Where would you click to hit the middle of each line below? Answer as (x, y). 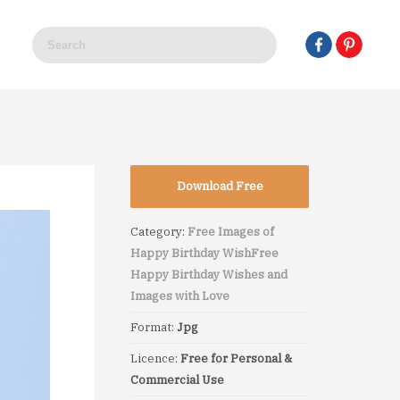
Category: (159, 232)
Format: (154, 327)
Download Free (220, 186)
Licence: (155, 358)
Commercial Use (177, 380)
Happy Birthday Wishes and (209, 275)
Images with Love (180, 296)
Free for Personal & (236, 358)
